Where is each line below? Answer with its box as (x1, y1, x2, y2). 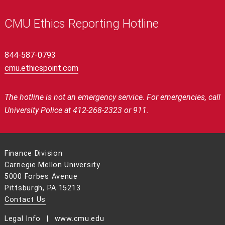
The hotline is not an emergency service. (4, 92, 147, 102)
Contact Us (4, 195, 46, 204)
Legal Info (4, 214, 41, 223)
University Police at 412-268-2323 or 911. (4, 105, 149, 116)
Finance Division (4, 149, 63, 158)
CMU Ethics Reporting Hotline (4, 17, 159, 31)
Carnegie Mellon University (4, 161, 100, 170)
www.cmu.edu (54, 214, 104, 223)
